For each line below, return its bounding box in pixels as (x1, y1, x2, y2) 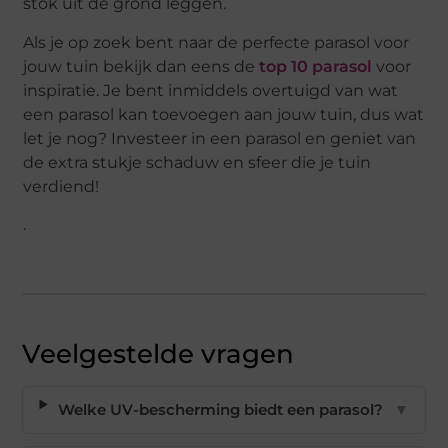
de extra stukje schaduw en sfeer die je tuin (23, 152, 372, 172)
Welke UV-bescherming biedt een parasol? (57, 400, 383, 420)
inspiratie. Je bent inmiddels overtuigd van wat (23, 80, 399, 100)
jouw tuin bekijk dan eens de (23, 56, 260, 76)
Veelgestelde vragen (22, 338, 295, 371)
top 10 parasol (259, 56, 373, 76)
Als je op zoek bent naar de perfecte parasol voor (23, 32, 410, 52)
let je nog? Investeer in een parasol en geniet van (23, 128, 417, 148)
